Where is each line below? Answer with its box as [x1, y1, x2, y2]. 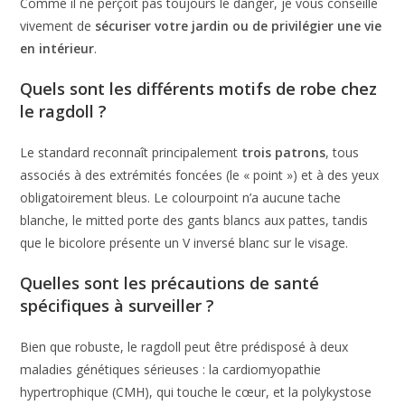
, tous [325, 143, 360, 161]
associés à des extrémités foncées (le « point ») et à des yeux [20, 165, 380, 184]
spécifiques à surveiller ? [20, 294, 215, 316]
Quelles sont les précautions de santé [20, 271, 320, 294]
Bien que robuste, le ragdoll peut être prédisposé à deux [20, 337, 349, 355]
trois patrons [241, 143, 326, 161]
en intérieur [20, 39, 95, 57]
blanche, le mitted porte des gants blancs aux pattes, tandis [20, 211, 369, 229]
